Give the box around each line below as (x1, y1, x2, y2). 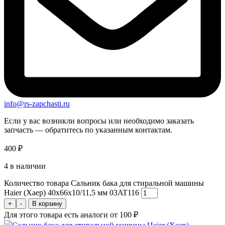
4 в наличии (4, 161, 46, 170)
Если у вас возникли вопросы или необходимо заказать (4, 116, 194, 125)
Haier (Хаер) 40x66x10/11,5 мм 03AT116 (4, 188, 139, 197)
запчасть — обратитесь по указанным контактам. (4, 125, 172, 134)
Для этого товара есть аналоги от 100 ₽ (4, 210, 138, 219)
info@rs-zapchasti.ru (4, 99, 70, 108)
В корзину (32, 199, 62, 207)
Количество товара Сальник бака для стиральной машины (4, 178, 204, 187)
